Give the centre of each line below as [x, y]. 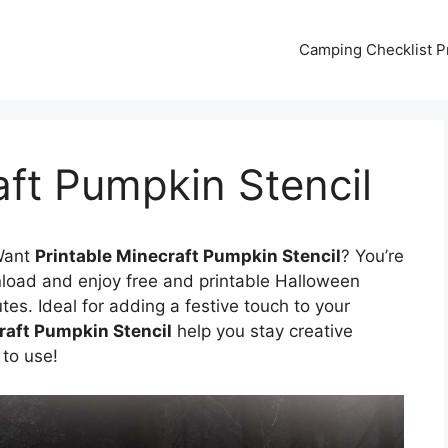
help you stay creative [262, 331]
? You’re [372, 256]
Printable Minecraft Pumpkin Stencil [188, 256]
